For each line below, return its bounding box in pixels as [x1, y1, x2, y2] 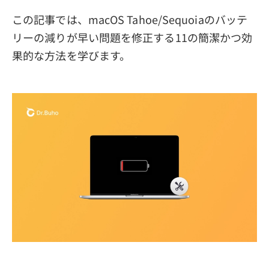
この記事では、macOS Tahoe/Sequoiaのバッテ [12, 11, 247, 27]
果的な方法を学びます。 [12, 47, 131, 63]
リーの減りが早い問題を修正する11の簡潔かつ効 [12, 29, 253, 45]
